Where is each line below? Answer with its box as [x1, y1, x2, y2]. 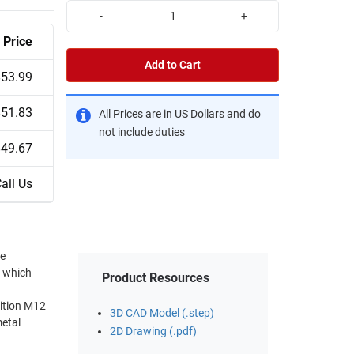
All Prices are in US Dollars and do [99, 107, 261, 121]
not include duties [99, 125, 185, 139]
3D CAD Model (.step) [110, 307, 214, 321]
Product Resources [102, 270, 209, 286]
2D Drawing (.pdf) [110, 325, 197, 339]
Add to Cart [145, 58, 201, 72]
